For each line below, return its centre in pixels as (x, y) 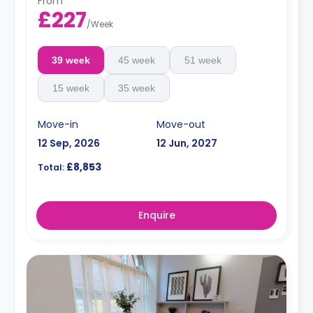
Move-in (58, 124)
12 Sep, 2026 (69, 143)
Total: (51, 167)
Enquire (156, 215)
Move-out (181, 124)
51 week (203, 60)
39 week (71, 60)
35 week (137, 88)
